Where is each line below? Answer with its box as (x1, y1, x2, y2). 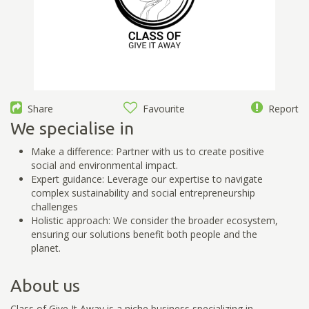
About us (10, 275, 80, 295)
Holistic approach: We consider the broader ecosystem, (31, 213, 278, 227)
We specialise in (10, 118, 134, 138)
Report (262, 101, 299, 115)
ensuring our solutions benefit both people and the (31, 227, 257, 241)
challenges (31, 199, 78, 213)
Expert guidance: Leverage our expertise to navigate (31, 172, 263, 186)
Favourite (137, 101, 186, 115)
